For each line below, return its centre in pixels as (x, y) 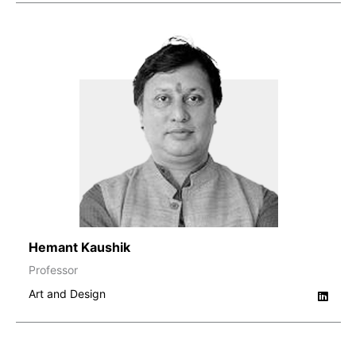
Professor (53, 269)
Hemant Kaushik (79, 247)
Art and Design (67, 293)
